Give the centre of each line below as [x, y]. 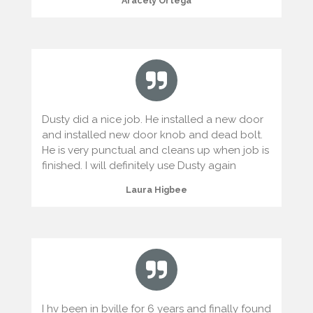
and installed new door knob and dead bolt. [152, 134]
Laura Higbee [156, 189]
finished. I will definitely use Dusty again [139, 165]
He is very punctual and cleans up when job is [155, 150]
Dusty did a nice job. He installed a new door [152, 119]
